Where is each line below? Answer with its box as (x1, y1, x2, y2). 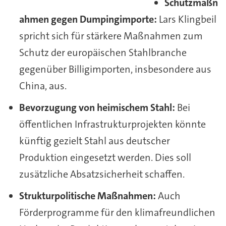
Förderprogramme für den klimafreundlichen (19, 205, 215, 219)
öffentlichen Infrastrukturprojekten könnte (19, 117, 206, 131)
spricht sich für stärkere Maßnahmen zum (19, 29, 203, 42)
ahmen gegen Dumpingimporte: (19, 12, 157, 26)
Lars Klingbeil (156, 12, 216, 26)
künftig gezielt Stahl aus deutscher (19, 134, 170, 147)
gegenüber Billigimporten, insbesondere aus (19, 62, 211, 76)
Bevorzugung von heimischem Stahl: (19, 100, 175, 114)
